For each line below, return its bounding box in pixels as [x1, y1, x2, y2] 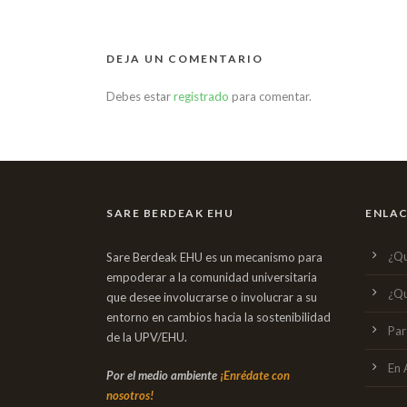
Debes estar [106, 89, 174, 104]
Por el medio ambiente [106, 368, 220, 382]
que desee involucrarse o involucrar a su [106, 290, 317, 304]
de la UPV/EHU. [106, 330, 187, 344]
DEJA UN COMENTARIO [106, 52, 263, 65]
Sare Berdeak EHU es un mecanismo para [106, 250, 323, 264]
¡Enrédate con [220, 368, 290, 382]
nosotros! [106, 388, 154, 402]
